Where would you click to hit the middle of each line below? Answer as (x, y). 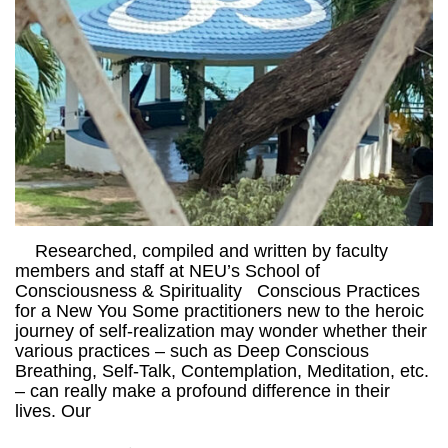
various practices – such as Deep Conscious (192, 351)
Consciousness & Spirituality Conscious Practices (217, 291)
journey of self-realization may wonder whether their (221, 331)
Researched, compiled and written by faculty (201, 251)
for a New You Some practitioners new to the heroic (219, 311)
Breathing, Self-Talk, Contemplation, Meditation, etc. (222, 371)
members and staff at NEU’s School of (167, 271)
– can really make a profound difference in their (202, 391)
